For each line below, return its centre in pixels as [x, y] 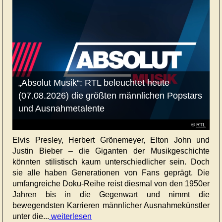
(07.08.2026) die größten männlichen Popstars [110, 95]
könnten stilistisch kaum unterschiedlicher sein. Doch [111, 162]
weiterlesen [70, 216]
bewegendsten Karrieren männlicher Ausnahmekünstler [111, 205]
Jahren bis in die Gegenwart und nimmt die [111, 194]
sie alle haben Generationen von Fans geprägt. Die [111, 172]
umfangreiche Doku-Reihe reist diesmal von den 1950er [111, 183]
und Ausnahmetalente [61, 108]
